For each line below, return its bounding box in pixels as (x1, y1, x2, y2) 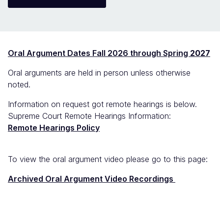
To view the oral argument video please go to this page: (8, 154, 208, 165)
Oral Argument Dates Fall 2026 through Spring (8, 48, 190, 58)
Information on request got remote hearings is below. (8, 99, 197, 110)
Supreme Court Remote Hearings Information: (8, 111, 171, 121)
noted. (8, 80, 30, 90)
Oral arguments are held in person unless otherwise (8, 68, 191, 78)
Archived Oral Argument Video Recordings (8, 174, 175, 184)
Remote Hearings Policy (8, 123, 100, 133)
